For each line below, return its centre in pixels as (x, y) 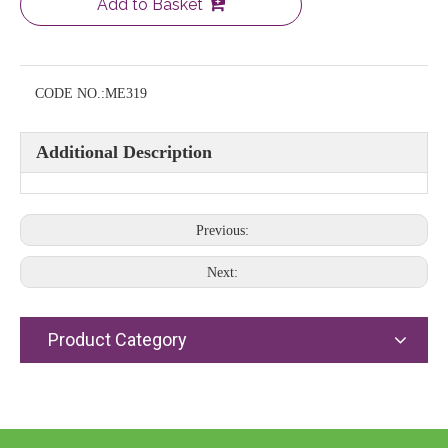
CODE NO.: (70, 93)
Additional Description (124, 152)
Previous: (224, 230)
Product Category (117, 339)
